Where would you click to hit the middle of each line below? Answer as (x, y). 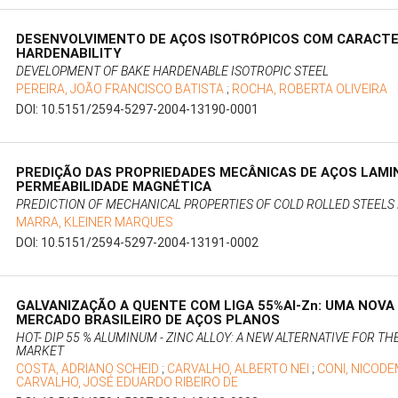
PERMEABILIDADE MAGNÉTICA (114, 187)
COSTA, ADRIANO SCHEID (89, 369)
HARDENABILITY (69, 54)
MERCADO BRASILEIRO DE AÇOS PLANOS (148, 320)
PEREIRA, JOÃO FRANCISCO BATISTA (122, 89)
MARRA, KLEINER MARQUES (95, 223)
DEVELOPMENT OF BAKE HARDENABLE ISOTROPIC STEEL (173, 72)
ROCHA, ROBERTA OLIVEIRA (310, 89)
